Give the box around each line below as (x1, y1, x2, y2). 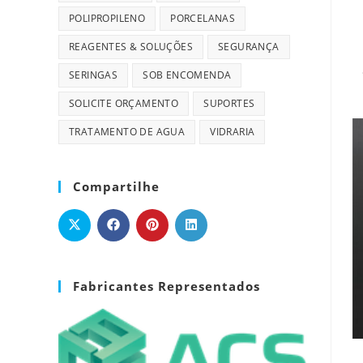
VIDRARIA (210, 125, 255, 139)
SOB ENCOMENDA (143, 68, 232, 82)
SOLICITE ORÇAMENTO (69, 96, 179, 110)
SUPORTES (203, 96, 255, 110)
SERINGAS (69, 68, 118, 82)
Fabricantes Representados (73, 278, 260, 294)
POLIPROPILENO (69, 11, 146, 25)
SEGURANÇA (218, 40, 280, 53)
